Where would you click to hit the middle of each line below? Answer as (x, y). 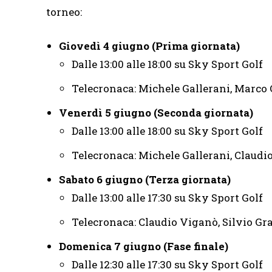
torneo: (64, 12)
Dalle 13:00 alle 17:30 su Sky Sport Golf (167, 197)
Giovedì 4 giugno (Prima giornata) (149, 46)
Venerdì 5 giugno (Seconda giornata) (156, 112)
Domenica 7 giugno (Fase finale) (144, 246)
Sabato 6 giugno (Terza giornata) (145, 179)
